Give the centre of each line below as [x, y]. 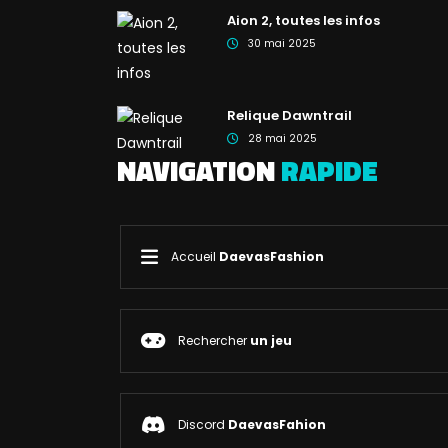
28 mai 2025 [282, 138]
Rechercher [213, 340]
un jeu [270, 340]
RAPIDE [329, 170]
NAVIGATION [199, 170]
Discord [202, 424]
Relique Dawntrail [289, 115]
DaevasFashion [271, 256]
